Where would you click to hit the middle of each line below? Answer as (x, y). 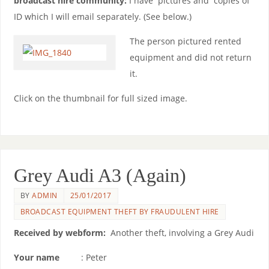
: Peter (84, 258)
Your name (38, 258)
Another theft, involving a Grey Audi (180, 232)
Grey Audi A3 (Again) (100, 175)
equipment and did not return (190, 58)
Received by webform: (59, 232)
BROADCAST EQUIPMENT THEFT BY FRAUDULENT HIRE (119, 211)
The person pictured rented (185, 41)
